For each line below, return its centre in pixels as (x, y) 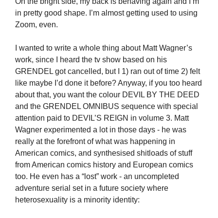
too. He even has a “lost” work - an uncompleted (97, 177)
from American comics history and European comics (104, 165)
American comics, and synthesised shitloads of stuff (104, 153)
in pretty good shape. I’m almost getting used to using (106, 13)
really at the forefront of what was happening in (95, 142)
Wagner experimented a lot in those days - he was (101, 130)
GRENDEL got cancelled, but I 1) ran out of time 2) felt (108, 72)
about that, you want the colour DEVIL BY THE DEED (107, 95)
